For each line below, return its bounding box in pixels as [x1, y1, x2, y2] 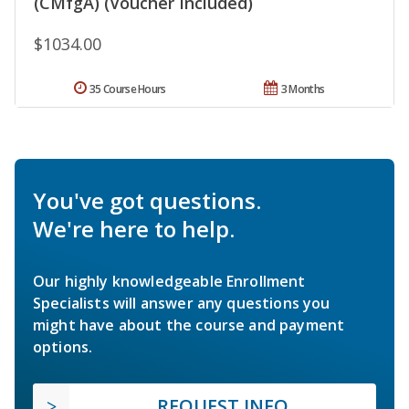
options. [33, 336, 93, 357]
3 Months [280, 80, 325, 97]
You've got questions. [33, 184, 261, 215]
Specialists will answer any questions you [33, 292, 330, 313]
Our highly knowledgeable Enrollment [33, 270, 306, 291]
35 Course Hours [89, 80, 166, 97]
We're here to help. [33, 213, 235, 244]
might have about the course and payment [33, 314, 345, 335]
